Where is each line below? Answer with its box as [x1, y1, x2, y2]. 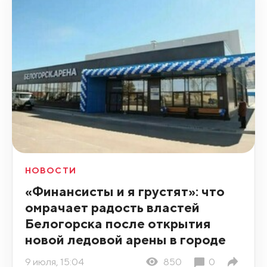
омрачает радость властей [24, 199, 200, 216]
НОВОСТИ [24, 166, 76, 176]
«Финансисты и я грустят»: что [24, 183, 225, 200]
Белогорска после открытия [24, 215, 211, 232]
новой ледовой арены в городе [24, 231, 226, 248]
